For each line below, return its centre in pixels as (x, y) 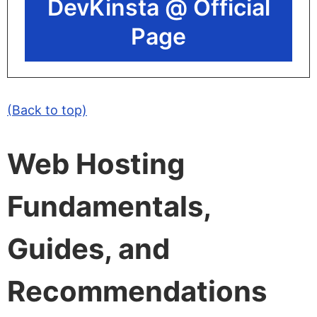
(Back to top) (47, 110)
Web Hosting (96, 163)
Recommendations (137, 291)
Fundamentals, (109, 206)
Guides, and (88, 248)
